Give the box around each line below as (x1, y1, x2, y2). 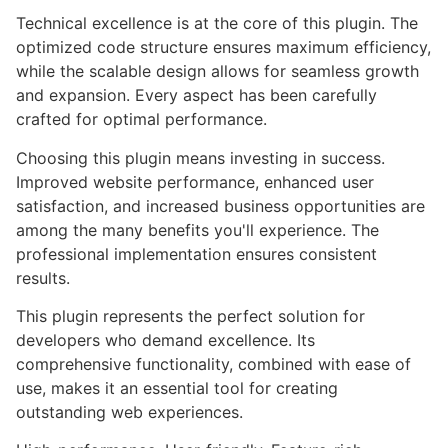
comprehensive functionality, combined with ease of (16, 354, 411, 375)
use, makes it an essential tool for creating (16, 378, 338, 399)
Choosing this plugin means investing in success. (16, 147, 385, 168)
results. (16, 267, 70, 288)
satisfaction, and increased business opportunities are (16, 195, 425, 216)
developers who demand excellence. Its (16, 330, 315, 351)
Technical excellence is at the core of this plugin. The (16, 13, 418, 34)
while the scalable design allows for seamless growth (16, 61, 419, 82)
